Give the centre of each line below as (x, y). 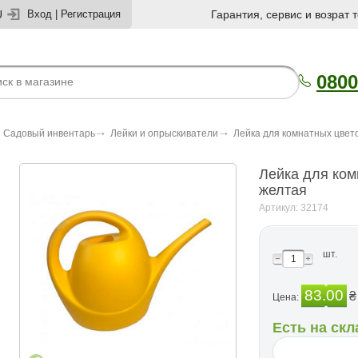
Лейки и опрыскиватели (164, 133)
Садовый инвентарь (49, 133)
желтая (283, 190)
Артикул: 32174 (294, 208)
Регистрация (91, 14)
